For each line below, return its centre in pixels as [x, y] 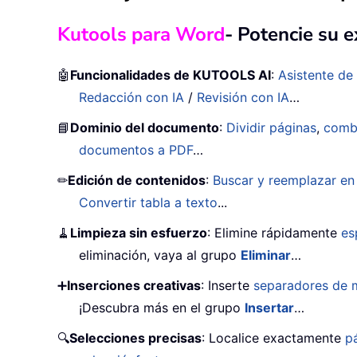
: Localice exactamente [273, 338]
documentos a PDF [136, 150]
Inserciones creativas [134, 286]
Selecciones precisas [135, 338]
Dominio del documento [145, 128]
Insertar [270, 308]
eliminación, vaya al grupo [160, 255]
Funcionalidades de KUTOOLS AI [171, 75]
